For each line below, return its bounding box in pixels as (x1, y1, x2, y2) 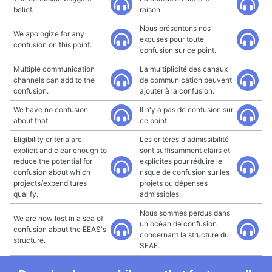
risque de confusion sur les (140, 168, 229, 177)
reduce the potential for (13, 157, 92, 166)
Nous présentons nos (140, 24, 211, 33)
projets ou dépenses (140, 178, 208, 188)
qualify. (13, 189, 38, 199)
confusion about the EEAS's (13, 225, 106, 234)
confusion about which (13, 168, 90, 177)
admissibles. (140, 189, 181, 199)
